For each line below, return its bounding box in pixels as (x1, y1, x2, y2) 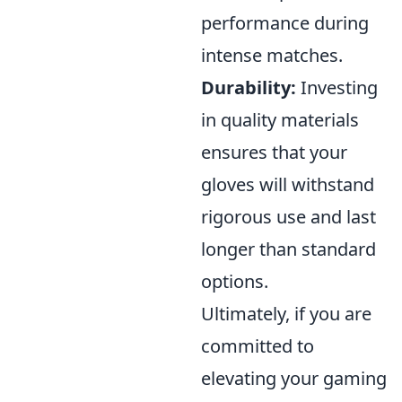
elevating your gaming (201, 366, 387, 390)
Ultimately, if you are (201, 301, 371, 326)
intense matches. (201, 43, 343, 67)
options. (201, 269, 268, 293)
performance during (201, 11, 369, 35)
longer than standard (201, 237, 376, 261)
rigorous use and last (201, 205, 376, 229)
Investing (296, 75, 378, 100)
